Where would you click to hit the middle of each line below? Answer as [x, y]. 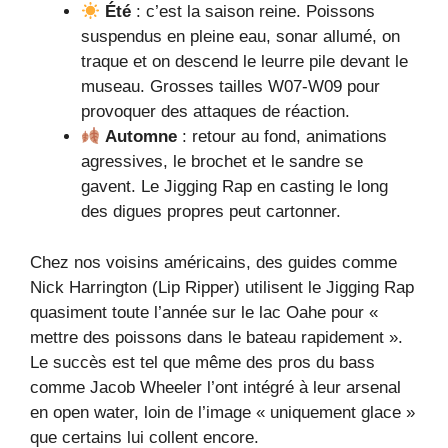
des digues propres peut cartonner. [211, 212]
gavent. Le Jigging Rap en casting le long [234, 187]
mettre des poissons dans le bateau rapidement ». [216, 337]
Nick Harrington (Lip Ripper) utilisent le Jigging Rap [222, 287]
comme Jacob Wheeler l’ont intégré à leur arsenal [215, 387]
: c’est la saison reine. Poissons [253, 12]
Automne [141, 137]
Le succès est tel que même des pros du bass [202, 362]
